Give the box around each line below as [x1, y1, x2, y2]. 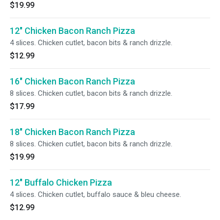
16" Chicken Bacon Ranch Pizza [10, 76, 135, 86]
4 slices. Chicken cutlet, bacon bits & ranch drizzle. [10, 38, 172, 47]
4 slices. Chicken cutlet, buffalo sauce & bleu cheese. [10, 190, 181, 199]
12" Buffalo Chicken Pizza [10, 177, 112, 188]
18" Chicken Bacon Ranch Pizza [10, 127, 135, 137]
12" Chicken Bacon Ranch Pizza [10, 26, 135, 36]
